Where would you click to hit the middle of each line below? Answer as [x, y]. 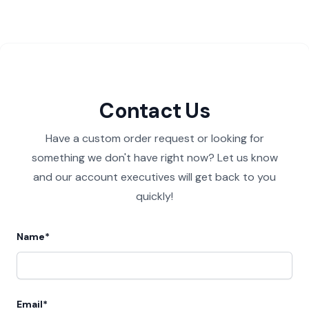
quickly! [154, 196]
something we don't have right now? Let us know [154, 157]
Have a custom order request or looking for [154, 138]
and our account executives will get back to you [154, 177]
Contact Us [154, 110]
